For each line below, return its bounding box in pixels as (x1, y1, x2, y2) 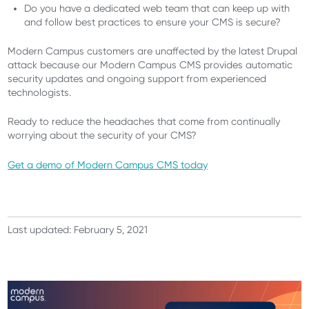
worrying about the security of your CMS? (8, 130, 197, 141)
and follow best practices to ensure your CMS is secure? (24, 16, 281, 28)
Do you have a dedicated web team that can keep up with (24, 2, 290, 14)
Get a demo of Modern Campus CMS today (8, 159, 208, 170)
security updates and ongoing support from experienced (8, 73, 267, 84)
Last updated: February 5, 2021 (8, 223, 148, 235)
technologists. (8, 87, 72, 98)
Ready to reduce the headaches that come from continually (8, 116, 281, 128)
